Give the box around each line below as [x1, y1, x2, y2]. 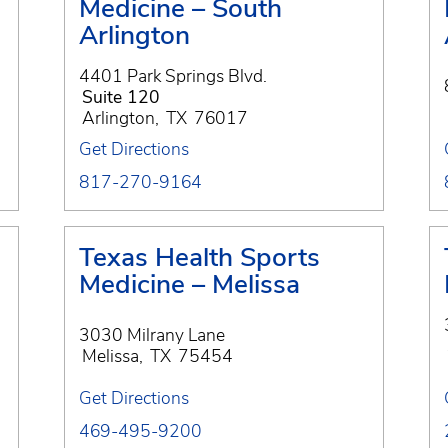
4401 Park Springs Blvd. [79, 63, 267, 88]
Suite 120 [82, 84, 160, 109]
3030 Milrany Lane [79, 323, 225, 348]
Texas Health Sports [79, 238, 320, 275]
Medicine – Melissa [79, 265, 300, 302]
